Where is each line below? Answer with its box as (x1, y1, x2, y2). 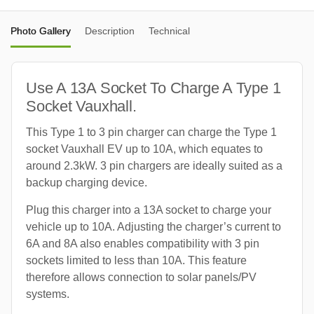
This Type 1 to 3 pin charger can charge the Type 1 (26, 125, 277, 138)
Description (85, 25, 135, 36)
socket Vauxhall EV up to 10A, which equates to (26, 142, 263, 155)
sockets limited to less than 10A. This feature (26, 254, 247, 266)
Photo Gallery (11, 25, 71, 36)
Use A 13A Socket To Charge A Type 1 (26, 78, 281, 97)
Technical (149, 25, 190, 36)
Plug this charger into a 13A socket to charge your (26, 203, 271, 216)
